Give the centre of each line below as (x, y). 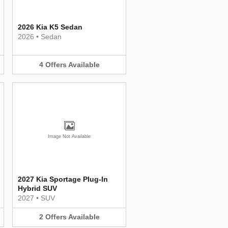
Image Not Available (69, 136)
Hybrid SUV (37, 188)
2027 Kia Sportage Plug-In (63, 179)
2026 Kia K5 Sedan (50, 27)
